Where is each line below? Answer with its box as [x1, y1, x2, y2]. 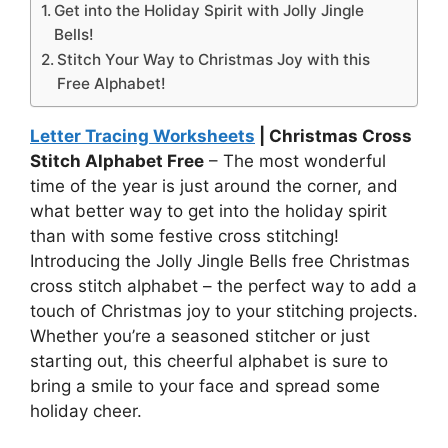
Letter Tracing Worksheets [30, 126, 255, 147]
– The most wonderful [204, 151, 386, 172]
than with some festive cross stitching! [30, 226, 339, 247]
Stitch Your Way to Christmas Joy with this [57, 50, 371, 70]
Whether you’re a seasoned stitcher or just [30, 326, 370, 347]
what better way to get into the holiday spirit [30, 201, 387, 222]
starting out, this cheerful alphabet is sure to [30, 351, 388, 372]
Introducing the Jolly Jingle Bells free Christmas [30, 251, 410, 272]
